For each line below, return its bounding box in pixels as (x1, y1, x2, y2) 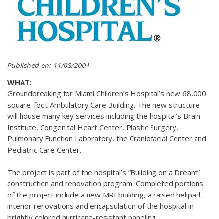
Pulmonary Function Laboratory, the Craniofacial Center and (7, 133, 206, 143)
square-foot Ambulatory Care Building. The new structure (7, 100, 200, 109)
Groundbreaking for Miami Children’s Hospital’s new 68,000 (7, 88, 206, 98)
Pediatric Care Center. (7, 145, 83, 154)
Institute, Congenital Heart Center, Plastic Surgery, (7, 122, 178, 132)
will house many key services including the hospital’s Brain (7, 111, 200, 121)
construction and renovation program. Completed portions (7, 178, 203, 188)
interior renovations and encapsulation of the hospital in (7, 201, 194, 211)
